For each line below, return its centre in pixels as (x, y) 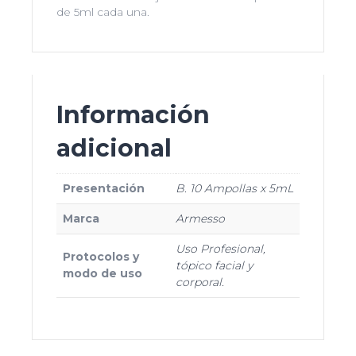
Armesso (200, 218)
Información (133, 114)
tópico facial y (214, 265)
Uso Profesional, (221, 248)
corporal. (200, 282)
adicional (114, 148)
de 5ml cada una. (103, 12)
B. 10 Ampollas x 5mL (234, 188)
